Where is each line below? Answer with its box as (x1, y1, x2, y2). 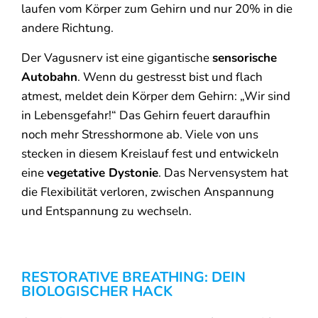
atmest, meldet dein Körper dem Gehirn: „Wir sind (21, 87, 290, 104)
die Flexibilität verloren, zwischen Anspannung (21, 183, 274, 200)
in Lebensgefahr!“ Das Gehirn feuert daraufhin (21, 106, 270, 124)
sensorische (212, 49, 277, 66)
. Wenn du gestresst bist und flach (77, 68, 263, 85)
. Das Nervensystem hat (158, 164, 288, 181)
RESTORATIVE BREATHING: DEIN (21, 267, 246, 287)
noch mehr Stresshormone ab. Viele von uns (21, 126, 258, 143)
